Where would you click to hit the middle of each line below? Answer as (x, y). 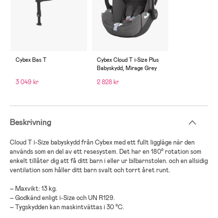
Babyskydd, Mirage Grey (127, 68)
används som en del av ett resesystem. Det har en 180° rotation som (106, 151)
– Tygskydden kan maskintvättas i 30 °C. (67, 207)
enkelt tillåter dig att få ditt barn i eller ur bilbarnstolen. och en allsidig (109, 161)
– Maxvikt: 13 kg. (33, 188)
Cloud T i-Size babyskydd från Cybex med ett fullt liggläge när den (102, 142)
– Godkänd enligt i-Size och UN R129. (62, 198)
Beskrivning (30, 122)
